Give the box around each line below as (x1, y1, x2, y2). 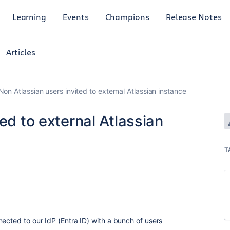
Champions (105, 11, 149, 22)
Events (63, 11, 89, 22)
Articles (6, 47, 35, 57)
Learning (12, 11, 47, 22)
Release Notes (165, 11, 222, 22)
